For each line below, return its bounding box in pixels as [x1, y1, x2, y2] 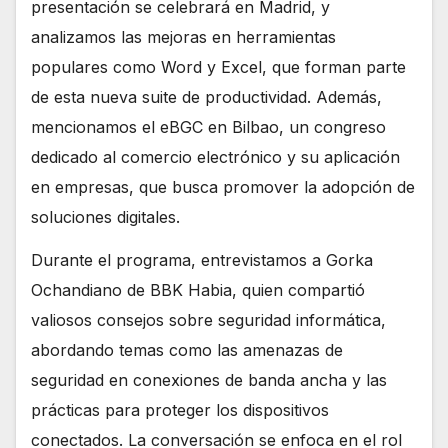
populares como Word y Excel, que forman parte [31, 57, 406, 78]
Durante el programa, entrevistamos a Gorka [31, 250, 373, 271]
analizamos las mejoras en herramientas [31, 27, 336, 48]
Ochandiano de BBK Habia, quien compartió [31, 280, 365, 301]
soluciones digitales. [31, 207, 180, 228]
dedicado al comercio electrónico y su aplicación [31, 147, 400, 168]
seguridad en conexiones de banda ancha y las [31, 370, 387, 391]
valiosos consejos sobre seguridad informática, [31, 310, 386, 331]
